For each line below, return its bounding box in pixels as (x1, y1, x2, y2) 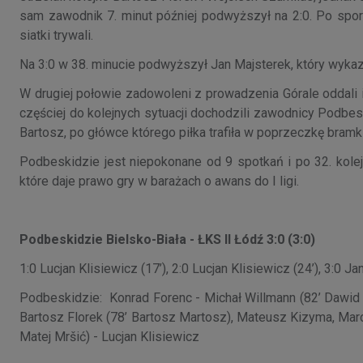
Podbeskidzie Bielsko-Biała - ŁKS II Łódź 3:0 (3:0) (19, 231, 315, 247)
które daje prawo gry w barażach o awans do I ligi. (19, 173, 302, 189)
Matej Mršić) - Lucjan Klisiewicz (19, 328, 199, 344)
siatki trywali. (19, 27, 96, 43)
